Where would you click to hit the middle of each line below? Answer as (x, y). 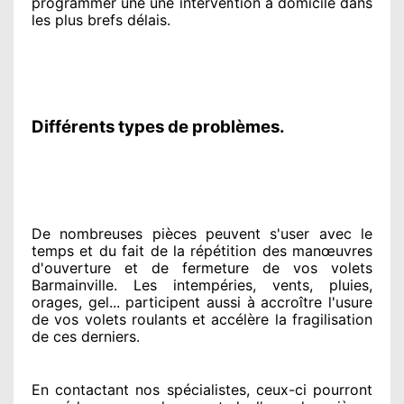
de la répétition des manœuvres (258, 250)
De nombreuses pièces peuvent (146, 233)
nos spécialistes (188, 389)
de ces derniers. (86, 336)
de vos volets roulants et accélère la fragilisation (202, 319)
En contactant (81, 389)
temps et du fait (88, 250)
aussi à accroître (262, 302)
